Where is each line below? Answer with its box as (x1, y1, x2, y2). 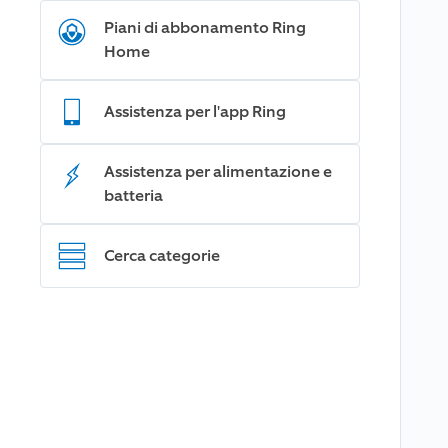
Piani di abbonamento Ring (104, 17, 306, 38)
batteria (104, 185, 163, 206)
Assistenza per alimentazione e (104, 161, 332, 182)
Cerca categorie (104, 245, 220, 266)
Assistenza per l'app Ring (104, 101, 286, 122)
